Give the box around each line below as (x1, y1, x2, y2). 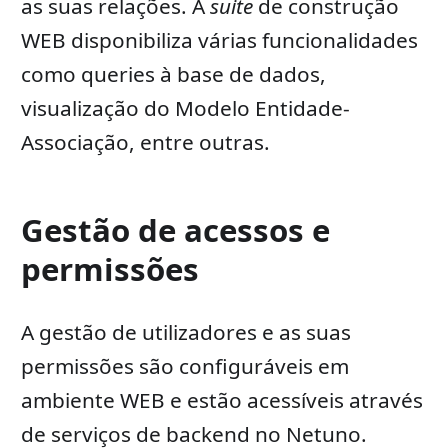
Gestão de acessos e (20, 209, 330, 252)
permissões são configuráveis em (20, 352, 349, 381)
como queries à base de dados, (20, 60, 326, 89)
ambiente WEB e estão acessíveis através (20, 386, 423, 415)
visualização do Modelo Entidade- (20, 94, 350, 123)
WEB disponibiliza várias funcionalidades (20, 26, 418, 55)
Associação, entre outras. (20, 128, 270, 157)
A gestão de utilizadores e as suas (20, 318, 351, 347)
